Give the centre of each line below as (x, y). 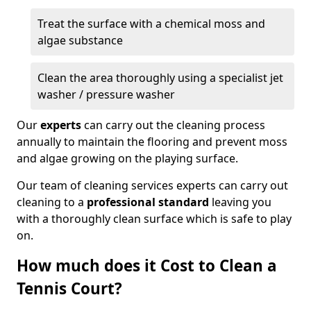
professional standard (148, 202)
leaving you (240, 202)
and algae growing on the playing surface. (127, 158)
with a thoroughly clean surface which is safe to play (154, 219)
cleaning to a (52, 202)
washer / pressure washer (106, 94)
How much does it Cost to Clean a (147, 266)
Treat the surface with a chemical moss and (151, 24)
